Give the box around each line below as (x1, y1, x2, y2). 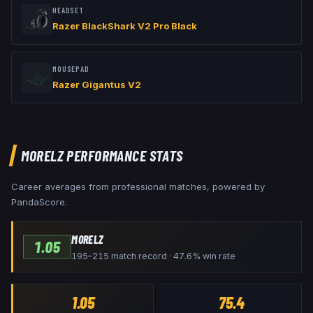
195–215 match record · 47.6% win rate (71, 251, 236, 262)
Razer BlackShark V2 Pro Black (52, 20, 197, 32)
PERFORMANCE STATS (63, 146, 183, 165)
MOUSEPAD (52, 64, 89, 74)
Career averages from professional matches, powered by (11, 181, 265, 193)
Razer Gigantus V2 (52, 79, 141, 91)
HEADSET (52, 6, 85, 15)
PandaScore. (11, 196, 67, 208)
